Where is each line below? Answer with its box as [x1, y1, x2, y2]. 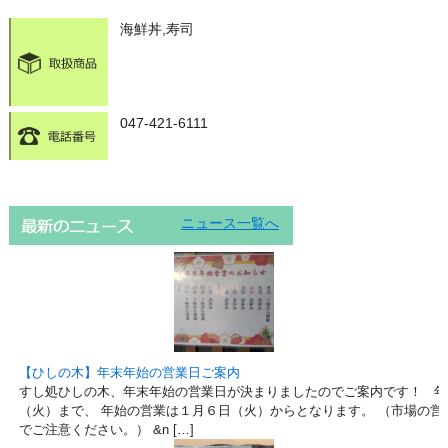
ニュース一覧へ [180, 215, 279, 231]
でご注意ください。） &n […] [18, 422, 194, 437]
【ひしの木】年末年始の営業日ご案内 [18, 365, 240, 380]
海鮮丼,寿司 [119, 21, 194, 37]
